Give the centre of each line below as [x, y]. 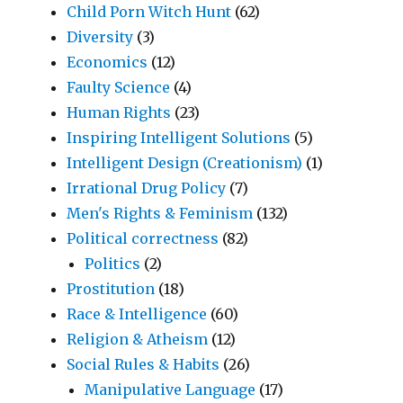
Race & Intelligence [137, 313]
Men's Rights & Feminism [160, 213]
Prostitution [111, 288]
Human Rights [119, 112]
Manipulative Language [170, 389]
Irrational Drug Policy [147, 188]
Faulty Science [119, 87]
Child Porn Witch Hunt [149, 11]
